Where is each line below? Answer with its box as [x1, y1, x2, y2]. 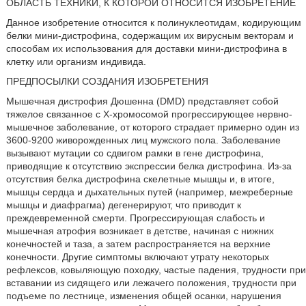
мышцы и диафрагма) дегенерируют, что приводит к [5, 199, 241, 210]
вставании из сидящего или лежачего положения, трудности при [5, 277, 296, 288]
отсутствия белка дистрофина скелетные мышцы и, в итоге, [5, 173, 275, 184]
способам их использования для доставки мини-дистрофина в [5, 43, 287, 54]
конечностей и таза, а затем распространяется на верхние [5, 238, 270, 249]
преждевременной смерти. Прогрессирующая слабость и [5, 212, 265, 223]
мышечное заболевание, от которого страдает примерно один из [5, 122, 299, 133]
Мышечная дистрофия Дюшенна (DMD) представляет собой [5, 96, 279, 107]
